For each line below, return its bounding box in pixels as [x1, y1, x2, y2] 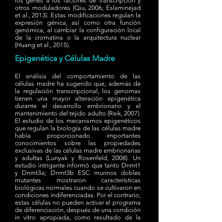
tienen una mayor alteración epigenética [15, 94, 141, 102]
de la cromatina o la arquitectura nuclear [15, 33, 141, 41]
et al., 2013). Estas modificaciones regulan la [15, 11, 141, 19]
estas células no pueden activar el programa [15, 198, 141, 206]
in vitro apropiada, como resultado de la [15, 213, 141, 221]
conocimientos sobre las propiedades [15, 139, 141, 147]
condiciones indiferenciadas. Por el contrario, [15, 191, 141, 199]
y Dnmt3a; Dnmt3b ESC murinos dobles [15, 168, 141, 176]
